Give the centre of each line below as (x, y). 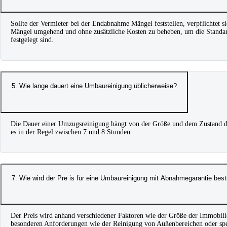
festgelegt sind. (32, 40)
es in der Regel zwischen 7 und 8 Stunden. (71, 132)
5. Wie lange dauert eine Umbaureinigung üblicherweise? (94, 86)
